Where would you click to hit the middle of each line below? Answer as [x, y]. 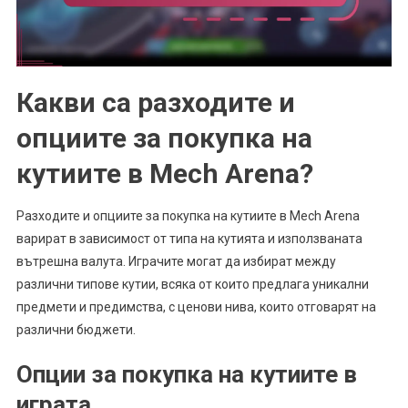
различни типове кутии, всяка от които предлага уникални [192, 285]
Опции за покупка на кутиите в [186, 375]
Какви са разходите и [155, 103]
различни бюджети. [76, 330]
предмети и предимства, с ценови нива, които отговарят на [196, 307]
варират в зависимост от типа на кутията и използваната [189, 239]
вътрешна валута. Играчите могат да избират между [176, 262]
